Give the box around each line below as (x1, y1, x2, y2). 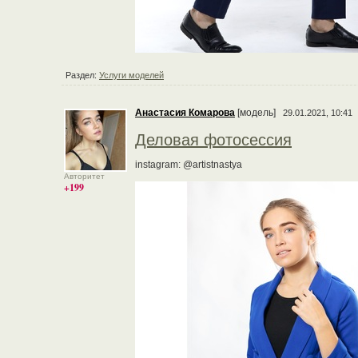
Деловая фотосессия (135, 131, 292, 149)
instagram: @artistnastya (135, 159, 242, 170)
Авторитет (64, 172, 105, 181)
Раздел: (66, 70, 99, 80)
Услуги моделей (99, 70, 164, 80)
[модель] (235, 107, 280, 118)
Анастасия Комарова (135, 107, 235, 118)
